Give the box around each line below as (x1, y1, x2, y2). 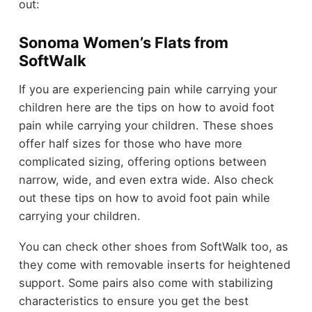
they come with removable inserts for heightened (18, 258, 290, 272)
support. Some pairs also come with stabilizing (18, 276, 273, 290)
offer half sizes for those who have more (18, 136, 242, 150)
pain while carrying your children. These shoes (18, 118, 274, 132)
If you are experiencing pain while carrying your (18, 81, 277, 96)
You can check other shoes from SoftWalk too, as (18, 240, 288, 254)
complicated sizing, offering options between (18, 154, 267, 169)
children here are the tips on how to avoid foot (18, 100, 274, 114)
